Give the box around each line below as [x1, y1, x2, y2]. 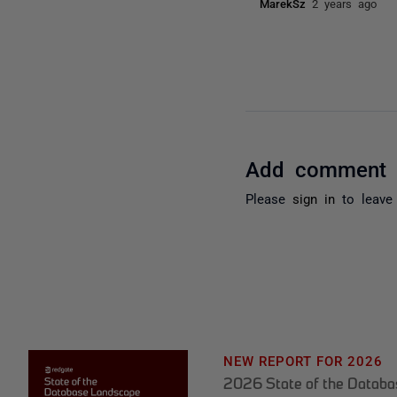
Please [245, 191, 293, 205]
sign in [292, 191, 336, 205]
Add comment [245, 156, 387, 179]
